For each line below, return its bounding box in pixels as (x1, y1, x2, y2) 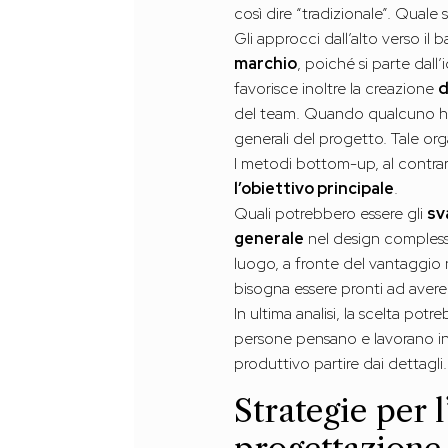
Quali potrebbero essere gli (234, 203, 428, 225)
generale (234, 228, 305, 250)
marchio (234, 53, 298, 75)
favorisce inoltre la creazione (234, 78, 439, 100)
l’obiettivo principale (234, 178, 395, 200)
